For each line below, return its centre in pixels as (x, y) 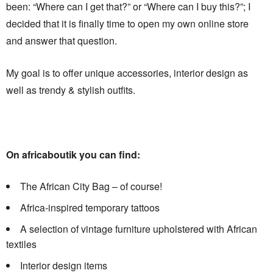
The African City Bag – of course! (91, 186)
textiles (21, 244)
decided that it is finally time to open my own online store (127, 23)
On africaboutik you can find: (73, 154)
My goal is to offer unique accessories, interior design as (127, 73)
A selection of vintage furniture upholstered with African (139, 229)
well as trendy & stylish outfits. (71, 90)
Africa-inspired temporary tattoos (90, 207)
